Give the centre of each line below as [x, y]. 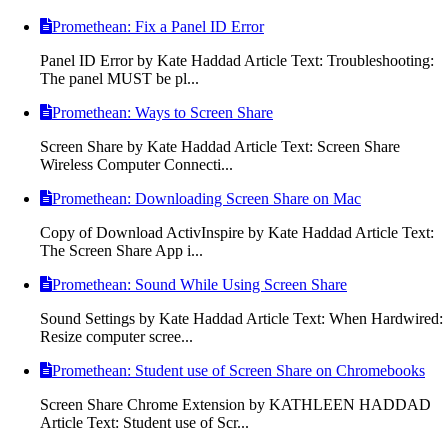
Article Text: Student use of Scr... [144, 422]
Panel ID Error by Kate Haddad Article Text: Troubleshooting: [237, 60]
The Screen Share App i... [121, 250]
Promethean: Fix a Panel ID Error [158, 26]
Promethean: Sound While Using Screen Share [199, 284]
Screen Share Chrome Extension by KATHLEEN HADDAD [235, 404]
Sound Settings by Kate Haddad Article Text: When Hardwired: [241, 318]
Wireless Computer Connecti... [136, 164]
